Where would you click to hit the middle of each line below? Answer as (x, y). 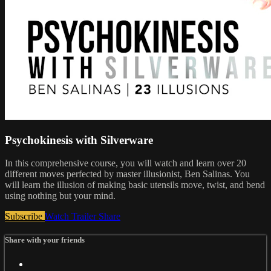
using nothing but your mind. (60, 196)
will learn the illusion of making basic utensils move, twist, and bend (135, 185)
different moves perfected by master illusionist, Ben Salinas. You (127, 174)
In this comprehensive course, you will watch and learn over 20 (126, 163)
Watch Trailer (72, 217)
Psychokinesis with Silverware (79, 140)
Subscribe (25, 217)
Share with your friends (45, 240)
